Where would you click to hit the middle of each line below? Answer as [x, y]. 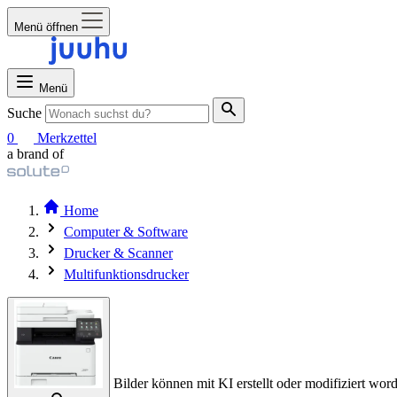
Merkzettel [67, 138]
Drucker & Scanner [118, 253]
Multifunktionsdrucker [126, 274]
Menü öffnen [46, 27]
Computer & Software [126, 232]
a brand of [35, 154]
